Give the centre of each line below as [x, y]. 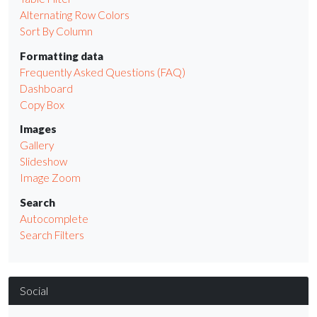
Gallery [37, 145]
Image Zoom [50, 178]
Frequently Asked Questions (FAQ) [103, 72]
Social [34, 291]
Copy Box [42, 104]
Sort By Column [56, 31]
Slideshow [44, 162]
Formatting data [62, 56]
